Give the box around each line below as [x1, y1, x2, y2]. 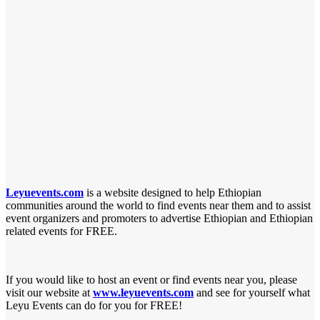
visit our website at [6, 286, 93, 299]
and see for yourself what [194, 286, 310, 299]
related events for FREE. [6, 224, 117, 237]
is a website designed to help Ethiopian [84, 186, 261, 199]
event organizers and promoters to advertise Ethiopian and [6, 211, 266, 224]
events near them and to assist [178, 199, 311, 211]
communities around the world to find [6, 199, 175, 211]
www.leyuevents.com [93, 286, 194, 299]
